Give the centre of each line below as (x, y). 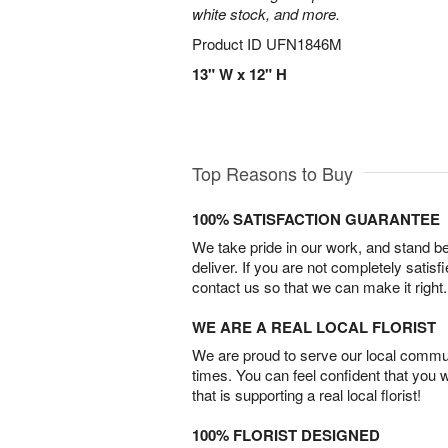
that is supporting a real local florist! (306, 395)
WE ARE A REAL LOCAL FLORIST (314, 327)
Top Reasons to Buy (272, 173)
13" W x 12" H (239, 74)
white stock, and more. (266, 13)
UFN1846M (304, 43)
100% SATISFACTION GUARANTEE (316, 219)
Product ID (229, 43)
